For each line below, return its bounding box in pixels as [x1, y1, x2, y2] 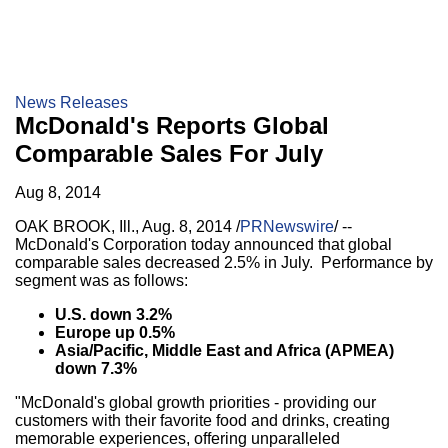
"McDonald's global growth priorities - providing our [15, 394, 376, 411]
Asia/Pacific [55, 342, 144, 359]
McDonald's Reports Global [15, 112, 329, 139]
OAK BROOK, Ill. [15, 218, 135, 235]
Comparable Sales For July [15, 140, 323, 167]
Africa [276, 342, 321, 359]
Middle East [152, 342, 240, 359]
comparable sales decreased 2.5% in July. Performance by [15, 254, 433, 271]
